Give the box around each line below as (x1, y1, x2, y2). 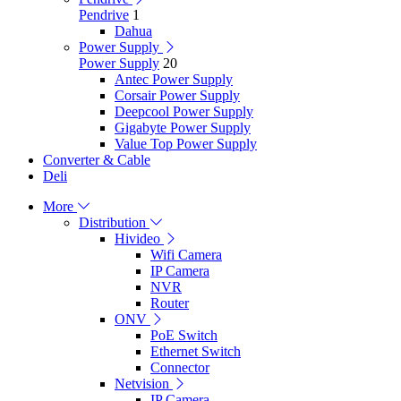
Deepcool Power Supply (115, 104, 253, 119)
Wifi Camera (150, 247, 222, 262)
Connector (150, 360, 209, 375)
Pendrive (79, 7, 129, 22)
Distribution (79, 215, 146, 230)
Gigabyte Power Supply (115, 120, 251, 135)
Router (150, 295, 189, 311)
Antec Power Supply (115, 72, 233, 87)
